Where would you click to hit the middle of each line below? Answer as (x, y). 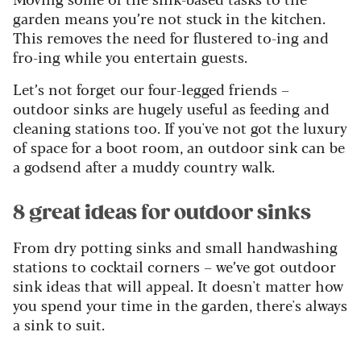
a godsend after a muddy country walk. (144, 166)
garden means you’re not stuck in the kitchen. (169, 18)
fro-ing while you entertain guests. (130, 57)
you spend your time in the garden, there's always (180, 305)
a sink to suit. (59, 324)
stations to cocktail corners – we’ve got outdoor (174, 266)
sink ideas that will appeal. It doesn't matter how (178, 286)
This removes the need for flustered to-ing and (171, 37)
